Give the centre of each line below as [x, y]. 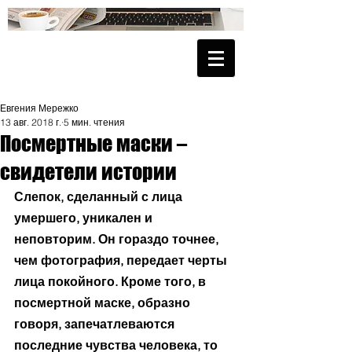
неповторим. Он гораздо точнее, [118, 239]
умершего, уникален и [85, 218]
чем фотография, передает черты [122, 260]
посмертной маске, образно [104, 302]
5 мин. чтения [94, 122]
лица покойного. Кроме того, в [112, 281]
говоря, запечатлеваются [96, 324]
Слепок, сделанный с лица [100, 196]
